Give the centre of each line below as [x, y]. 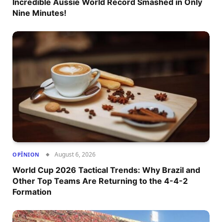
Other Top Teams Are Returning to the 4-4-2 [100, 181]
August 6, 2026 [75, 154]
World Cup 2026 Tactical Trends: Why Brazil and [106, 170]
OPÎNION [26, 154]
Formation [32, 192]
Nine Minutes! [39, 13]
